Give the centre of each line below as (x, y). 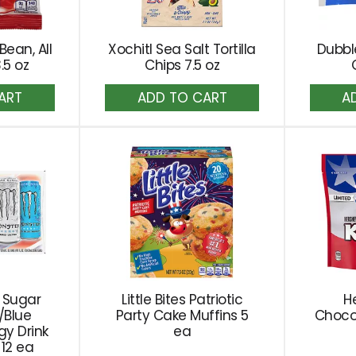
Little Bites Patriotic (182, 300)
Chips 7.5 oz (182, 65)
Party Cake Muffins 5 (182, 315)
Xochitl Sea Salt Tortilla (182, 49)
